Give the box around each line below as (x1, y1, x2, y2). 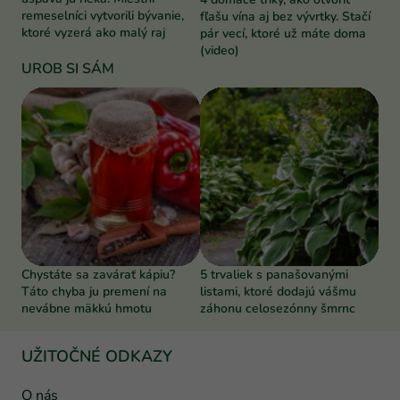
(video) (200, 42, 239, 60)
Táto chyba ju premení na (21, 283, 167, 301)
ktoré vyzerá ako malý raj (21, 23, 165, 41)
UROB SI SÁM (21, 59, 114, 79)
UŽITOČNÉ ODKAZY (21, 346, 172, 368)
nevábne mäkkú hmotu (21, 300, 152, 318)
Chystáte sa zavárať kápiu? (21, 266, 175, 284)
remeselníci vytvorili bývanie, (21, 6, 184, 24)
